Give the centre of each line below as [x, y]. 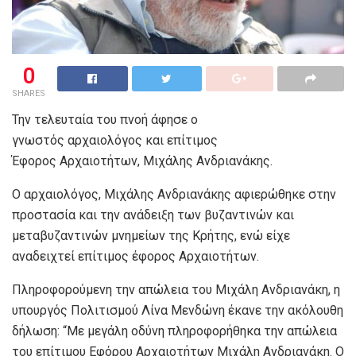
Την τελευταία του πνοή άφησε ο [105, 119]
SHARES [29, 93]
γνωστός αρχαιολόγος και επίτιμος [115, 140]
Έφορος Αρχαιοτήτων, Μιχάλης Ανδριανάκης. [142, 161]
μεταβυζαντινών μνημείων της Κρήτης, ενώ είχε [151, 235]
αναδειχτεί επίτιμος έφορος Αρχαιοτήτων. [135, 256]
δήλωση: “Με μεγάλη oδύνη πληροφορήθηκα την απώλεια [174, 331]
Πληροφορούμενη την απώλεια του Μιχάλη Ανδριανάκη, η [176, 289]
